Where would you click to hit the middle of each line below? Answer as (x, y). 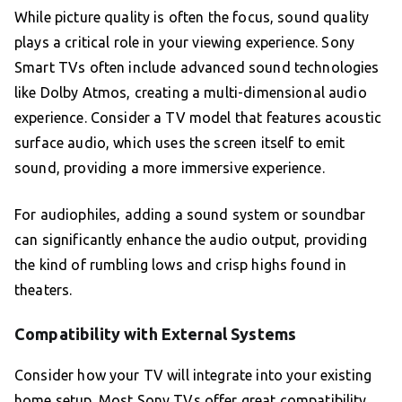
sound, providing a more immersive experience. (170, 168)
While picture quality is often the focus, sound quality (192, 17)
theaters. (44, 290)
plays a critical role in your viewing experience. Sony (185, 43)
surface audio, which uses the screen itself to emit (180, 143)
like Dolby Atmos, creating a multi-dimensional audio (191, 93)
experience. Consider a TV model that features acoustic (198, 118)
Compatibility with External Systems (156, 334)
